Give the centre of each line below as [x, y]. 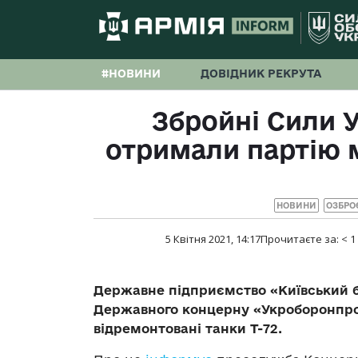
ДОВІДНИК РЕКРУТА [261, 74]
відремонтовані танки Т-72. [188, 329]
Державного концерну [173, 310]
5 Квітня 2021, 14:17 [213, 239]
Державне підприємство [182, 290]
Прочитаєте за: [301, 239]
